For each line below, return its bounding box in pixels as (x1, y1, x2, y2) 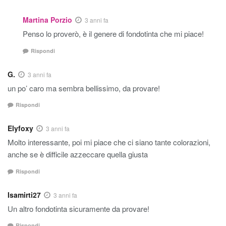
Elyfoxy (8, 123, 33, 134)
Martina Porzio (23, 15, 72, 25)
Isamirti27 (8, 189, 41, 200)
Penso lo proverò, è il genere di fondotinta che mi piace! (23, 28, 204, 39)
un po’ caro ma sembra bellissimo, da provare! (8, 82, 160, 93)
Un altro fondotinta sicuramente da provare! (8, 203, 149, 214)
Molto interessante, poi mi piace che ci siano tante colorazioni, (8, 137, 210, 148)
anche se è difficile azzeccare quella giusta (8, 149, 148, 160)
